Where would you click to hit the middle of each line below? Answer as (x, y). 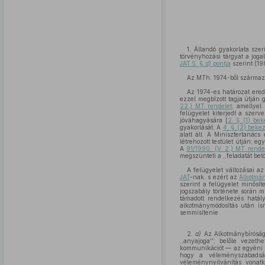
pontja (221, 63)
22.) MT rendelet (206, 106)
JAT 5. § (192, 63)
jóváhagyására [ (203, 120)
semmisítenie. (200, 212)
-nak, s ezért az (214, 177)
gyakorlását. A (201, 127)
